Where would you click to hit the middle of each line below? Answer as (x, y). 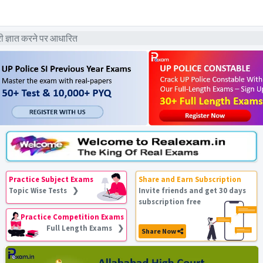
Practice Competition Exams (73, 217)
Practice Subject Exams (51, 179)
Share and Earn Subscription (190, 179)
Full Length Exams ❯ (85, 228)
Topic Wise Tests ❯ (44, 190)
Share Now (160, 231)
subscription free (170, 201)
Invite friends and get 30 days (193, 190)
